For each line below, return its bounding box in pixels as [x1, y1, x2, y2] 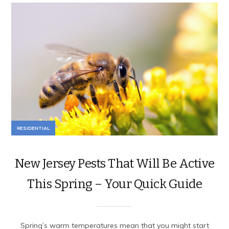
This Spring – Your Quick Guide [27, 176, 202, 191]
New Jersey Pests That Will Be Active [14, 156, 215, 171]
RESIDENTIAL [17, 125, 50, 131]
